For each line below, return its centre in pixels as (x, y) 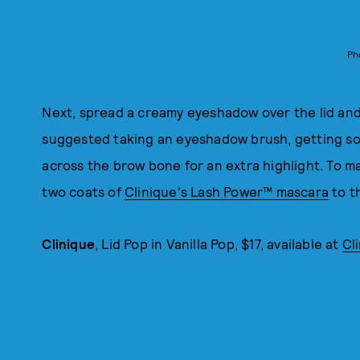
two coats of (83, 191)
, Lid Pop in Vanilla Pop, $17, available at (219, 243)
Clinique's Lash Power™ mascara (227, 191)
